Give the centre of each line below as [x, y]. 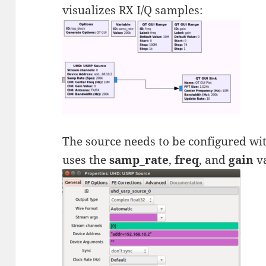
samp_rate [139, 160]
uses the [86, 160]
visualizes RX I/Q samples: [133, 10]
